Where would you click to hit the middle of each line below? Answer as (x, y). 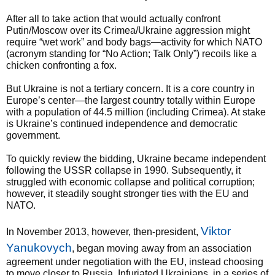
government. (33, 135)
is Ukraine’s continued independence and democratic (122, 124)
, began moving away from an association (162, 248)
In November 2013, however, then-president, (103, 232)
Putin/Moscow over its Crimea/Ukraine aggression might (128, 30)
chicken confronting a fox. (61, 65)
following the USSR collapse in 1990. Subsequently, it (123, 170)
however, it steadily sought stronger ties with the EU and (127, 194)
